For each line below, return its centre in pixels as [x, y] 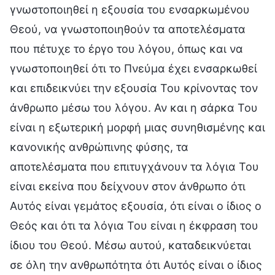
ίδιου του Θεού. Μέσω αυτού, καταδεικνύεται [130, 245]
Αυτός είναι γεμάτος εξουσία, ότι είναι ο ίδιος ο [136, 206]
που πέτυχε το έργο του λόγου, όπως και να [126, 48]
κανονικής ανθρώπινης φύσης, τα [99, 147]
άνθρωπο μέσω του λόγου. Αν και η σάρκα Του [134, 107]
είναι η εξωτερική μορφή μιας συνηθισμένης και [137, 127]
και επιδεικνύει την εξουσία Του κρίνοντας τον [134, 88]
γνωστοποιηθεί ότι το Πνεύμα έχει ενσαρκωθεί [134, 68]
